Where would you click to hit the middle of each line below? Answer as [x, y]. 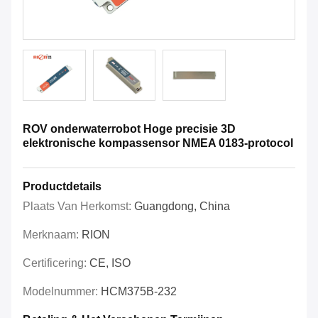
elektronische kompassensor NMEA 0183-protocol [158, 143]
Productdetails [62, 187]
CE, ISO [110, 263]
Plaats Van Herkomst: [78, 207]
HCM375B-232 [139, 292]
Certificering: [56, 263]
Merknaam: [52, 235]
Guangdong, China [182, 207]
